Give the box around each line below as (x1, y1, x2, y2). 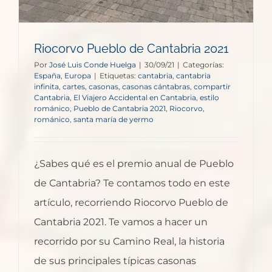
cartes (63, 81, 85, 91)
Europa (64, 70, 91, 80)
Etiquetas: (100, 70, 138, 80)
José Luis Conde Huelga (49, 59, 136, 69)
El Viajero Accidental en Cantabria (73, 92, 196, 102)
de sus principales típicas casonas (34, 254, 196, 267)
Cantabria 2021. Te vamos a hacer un (34, 216, 208, 228)
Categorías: (183, 59, 224, 69)
